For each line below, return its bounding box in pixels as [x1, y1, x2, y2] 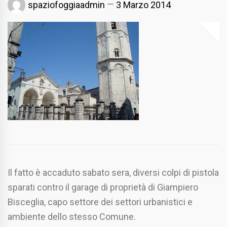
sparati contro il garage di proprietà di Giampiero [8, 182, 198, 193]
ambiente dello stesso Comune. [8, 211, 136, 222]
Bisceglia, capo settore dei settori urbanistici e [8, 197, 193, 208]
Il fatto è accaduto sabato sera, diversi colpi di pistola [8, 167, 219, 178]
